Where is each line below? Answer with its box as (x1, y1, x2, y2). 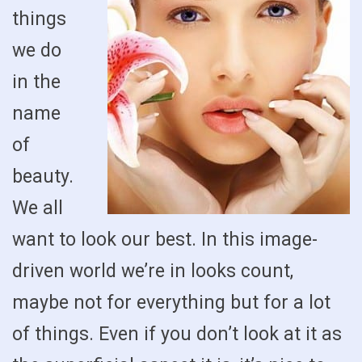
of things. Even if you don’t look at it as (12, 323, 342, 345)
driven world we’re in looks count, (12, 260, 293, 282)
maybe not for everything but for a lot (12, 292, 330, 314)
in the (12, 71, 61, 93)
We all (12, 197, 63, 219)
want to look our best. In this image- (12, 229, 318, 250)
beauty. (12, 166, 74, 187)
